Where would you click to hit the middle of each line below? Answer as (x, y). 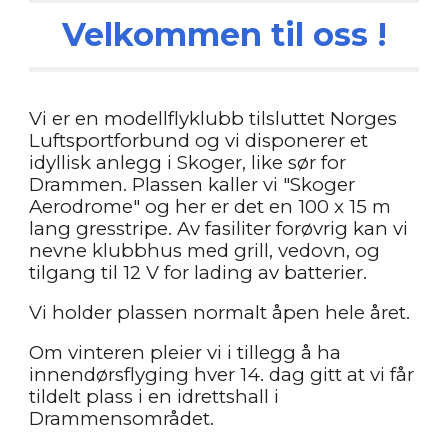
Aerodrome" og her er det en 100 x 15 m (210, 206)
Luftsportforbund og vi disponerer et (199, 140)
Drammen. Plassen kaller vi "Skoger (192, 184)
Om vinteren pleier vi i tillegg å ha (185, 352)
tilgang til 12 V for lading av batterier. (198, 272)
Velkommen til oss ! (224, 34)
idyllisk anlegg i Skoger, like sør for (188, 162)
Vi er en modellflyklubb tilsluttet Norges (213, 118)
